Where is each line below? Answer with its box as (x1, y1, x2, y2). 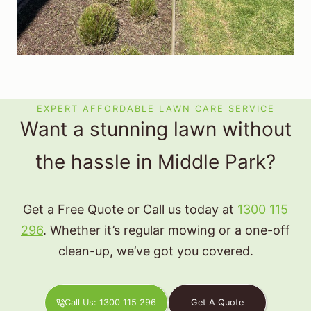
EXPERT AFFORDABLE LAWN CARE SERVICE (36, 103, 275, 115)
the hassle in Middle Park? (35, 150, 276, 174)
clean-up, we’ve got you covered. (58, 244, 253, 259)
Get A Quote (191, 297, 244, 308)
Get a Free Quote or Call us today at (23, 202, 237, 217)
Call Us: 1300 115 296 (65, 297, 157, 308)
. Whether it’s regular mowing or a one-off (43, 223, 290, 238)
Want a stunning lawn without (19, 117, 292, 142)
